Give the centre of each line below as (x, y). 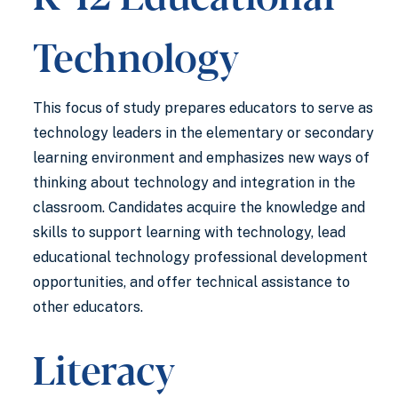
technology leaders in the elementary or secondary (203, 133)
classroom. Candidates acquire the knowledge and (199, 207)
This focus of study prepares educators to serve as (203, 108)
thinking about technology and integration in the (194, 183)
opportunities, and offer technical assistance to (191, 282)
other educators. (88, 307)
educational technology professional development (200, 257)
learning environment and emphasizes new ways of (201, 158)
